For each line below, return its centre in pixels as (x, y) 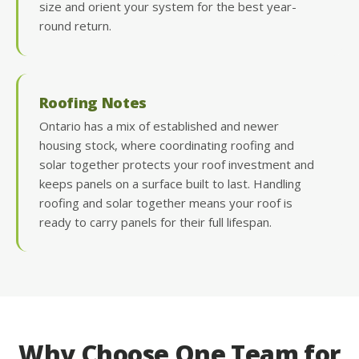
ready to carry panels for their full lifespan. (155, 222)
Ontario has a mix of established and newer (159, 125)
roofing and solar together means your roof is (165, 202)
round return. (75, 26)
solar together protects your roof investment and (176, 164)
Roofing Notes (93, 102)
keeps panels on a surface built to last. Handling (170, 183)
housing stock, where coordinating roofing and (166, 145)
